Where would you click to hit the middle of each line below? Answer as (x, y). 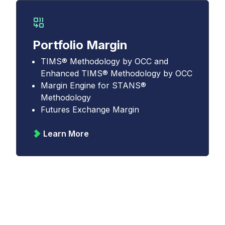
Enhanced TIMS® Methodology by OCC (117, 73)
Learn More (66, 134)
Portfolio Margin (80, 45)
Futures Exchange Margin (90, 109)
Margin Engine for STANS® (93, 85)
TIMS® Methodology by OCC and (104, 61)
